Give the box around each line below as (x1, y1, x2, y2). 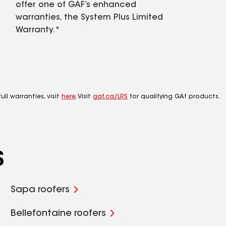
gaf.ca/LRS (93, 94, 128, 100)
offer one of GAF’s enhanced (16, 1, 136, 9)
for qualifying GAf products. (128, 94, 220, 100)
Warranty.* (16, 26, 60, 34)
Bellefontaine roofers (11, 209, 106, 218)
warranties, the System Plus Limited (16, 14, 163, 22)
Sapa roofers (11, 186, 70, 195)
